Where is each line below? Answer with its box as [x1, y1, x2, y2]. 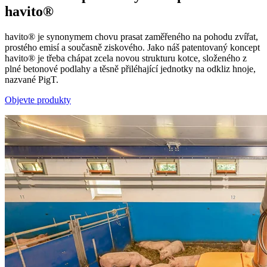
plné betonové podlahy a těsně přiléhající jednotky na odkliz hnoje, [5, 63, 256, 74]
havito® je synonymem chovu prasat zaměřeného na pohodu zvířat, [5, 31, 258, 42]
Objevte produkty [5, 94, 71, 105]
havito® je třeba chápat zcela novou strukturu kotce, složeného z [5, 52, 247, 63]
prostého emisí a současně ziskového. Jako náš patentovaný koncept [5, 42, 260, 52]
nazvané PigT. [5, 74, 61, 85]
